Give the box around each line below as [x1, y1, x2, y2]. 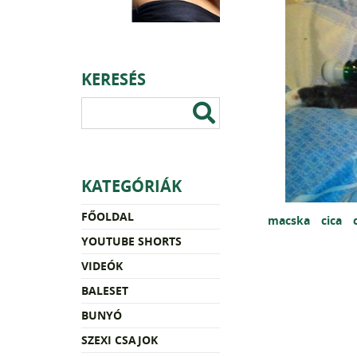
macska [267, 213, 313, 228]
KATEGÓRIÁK [81, 175, 182, 197]
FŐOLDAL [81, 208, 134, 224]
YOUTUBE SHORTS [81, 233, 182, 249]
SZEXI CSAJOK [81, 331, 158, 347]
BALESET [81, 282, 128, 298]
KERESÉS [81, 68, 146, 90]
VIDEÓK [81, 257, 123, 273]
